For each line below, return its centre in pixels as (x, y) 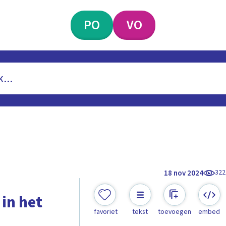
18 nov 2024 (184, 173)
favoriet (105, 212)
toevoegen (175, 212)
